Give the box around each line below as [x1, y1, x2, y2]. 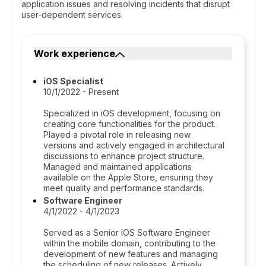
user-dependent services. [21, 9, 123, 20]
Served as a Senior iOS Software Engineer [43, 227, 210, 237]
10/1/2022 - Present [43, 87, 119, 97]
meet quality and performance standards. [43, 183, 204, 193]
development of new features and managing [43, 249, 218, 259]
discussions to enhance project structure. [43, 151, 204, 161]
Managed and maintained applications [43, 161, 192, 172]
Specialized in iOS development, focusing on [43, 108, 220, 118]
